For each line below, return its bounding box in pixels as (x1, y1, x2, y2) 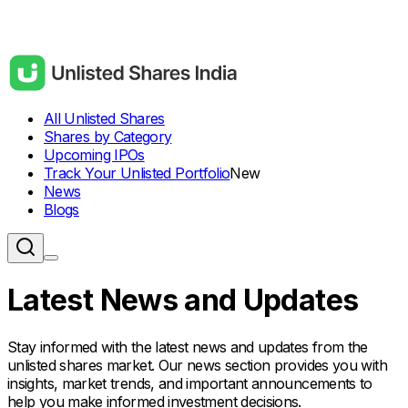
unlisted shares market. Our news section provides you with (7, 355, 387, 374)
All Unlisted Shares (44, 109, 165, 127)
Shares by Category (44, 127, 172, 146)
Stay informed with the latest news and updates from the (7, 337, 368, 356)
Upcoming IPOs (44, 146, 145, 164)
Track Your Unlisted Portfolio (44, 164, 230, 182)
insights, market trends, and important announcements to (7, 373, 372, 393)
